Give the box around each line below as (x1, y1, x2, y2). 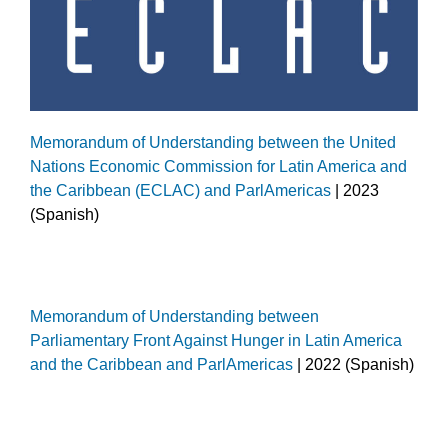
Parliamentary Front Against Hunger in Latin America (30, 332, 402, 350)
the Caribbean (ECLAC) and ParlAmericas (30, 181, 331, 199)
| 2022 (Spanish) (293, 356, 414, 374)
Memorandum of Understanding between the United (30, 133, 396, 151)
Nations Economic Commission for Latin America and (30, 157, 407, 175)
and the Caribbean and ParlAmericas (30, 356, 293, 374)
